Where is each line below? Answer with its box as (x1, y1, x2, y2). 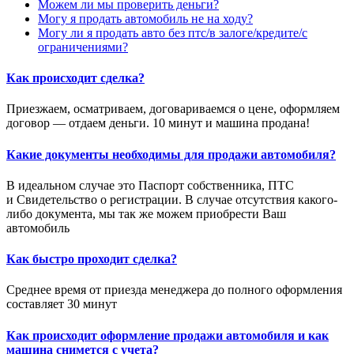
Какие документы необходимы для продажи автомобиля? (6, 147, 336, 161)
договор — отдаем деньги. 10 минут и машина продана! (6, 116, 310, 130)
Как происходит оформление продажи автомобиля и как (6, 328, 329, 342)
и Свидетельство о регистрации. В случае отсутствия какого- (6, 192, 337, 206)
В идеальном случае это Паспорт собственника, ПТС (6, 178, 294, 192)
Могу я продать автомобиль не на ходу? (38, 11, 253, 25)
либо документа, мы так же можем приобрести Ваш (6, 206, 286, 220)
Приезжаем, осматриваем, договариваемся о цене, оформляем (6, 102, 340, 116)
